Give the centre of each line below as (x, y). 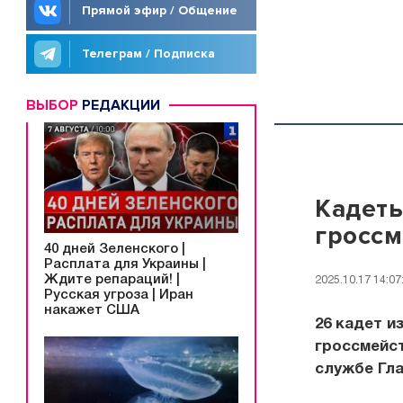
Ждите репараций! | (112, 279)
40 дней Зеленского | (115, 249)
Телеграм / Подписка (148, 54)
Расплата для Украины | (125, 264)
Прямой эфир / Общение (160, 10)
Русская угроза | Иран (119, 295)
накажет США (92, 310)
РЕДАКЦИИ (119, 105)
